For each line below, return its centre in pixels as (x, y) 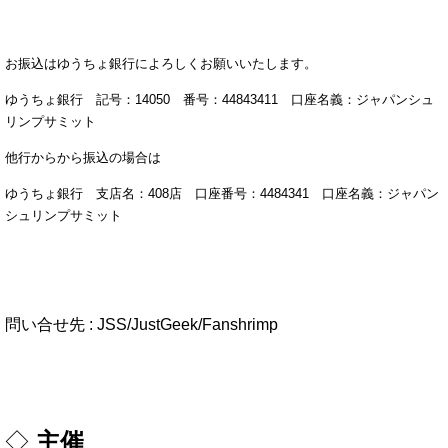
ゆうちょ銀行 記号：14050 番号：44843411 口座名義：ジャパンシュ (219, 99)
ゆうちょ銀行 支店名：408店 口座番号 (126, 193)
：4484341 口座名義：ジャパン (343, 193)
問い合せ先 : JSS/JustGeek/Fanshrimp (141, 324)
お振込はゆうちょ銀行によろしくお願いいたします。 (161, 63)
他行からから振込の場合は (83, 157)
